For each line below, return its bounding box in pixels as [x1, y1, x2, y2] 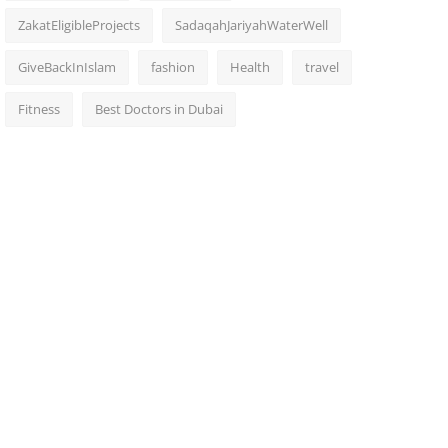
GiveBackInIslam [17, 58, 116, 76]
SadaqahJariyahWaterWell [174, 16, 328, 34]
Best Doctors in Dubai [94, 100, 223, 118]
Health [229, 58, 270, 76]
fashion [150, 58, 195, 76]
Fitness [17, 100, 60, 118]
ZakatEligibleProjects [17, 16, 140, 34]
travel [304, 58, 339, 76]
